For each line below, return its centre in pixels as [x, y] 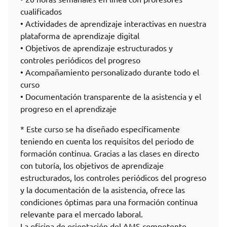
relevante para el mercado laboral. [82, 214]
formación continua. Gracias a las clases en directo [110, 153]
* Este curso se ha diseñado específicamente [100, 129]
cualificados [41, 11]
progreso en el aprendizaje [68, 109]
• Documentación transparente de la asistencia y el [111, 97]
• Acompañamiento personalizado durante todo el [110, 72]
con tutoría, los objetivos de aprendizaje [92, 165]
